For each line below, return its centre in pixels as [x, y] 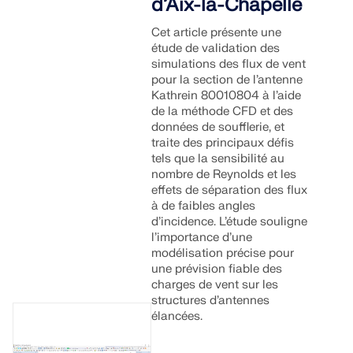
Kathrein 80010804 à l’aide [227, 96]
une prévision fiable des [217, 269]
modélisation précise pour [223, 253]
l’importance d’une [202, 238]
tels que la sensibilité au [218, 159]
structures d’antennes [211, 301]
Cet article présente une [217, 33]
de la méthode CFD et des [223, 111]
